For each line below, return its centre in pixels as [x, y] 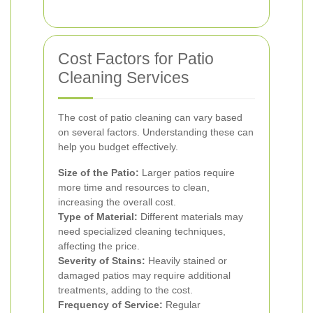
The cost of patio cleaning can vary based [150, 117]
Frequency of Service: [110, 305]
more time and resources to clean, [134, 187]
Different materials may [190, 217]
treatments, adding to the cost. [125, 290]
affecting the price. [99, 246]
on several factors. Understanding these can [156, 132]
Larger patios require [187, 173]
